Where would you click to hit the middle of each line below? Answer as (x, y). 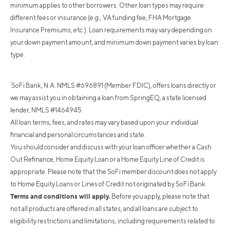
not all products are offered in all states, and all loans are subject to (104, 209)
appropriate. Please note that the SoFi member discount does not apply (113, 172)
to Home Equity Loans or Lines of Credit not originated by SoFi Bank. (109, 184)
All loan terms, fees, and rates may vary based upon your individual (104, 123)
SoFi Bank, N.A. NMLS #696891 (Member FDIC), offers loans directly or (114, 86)
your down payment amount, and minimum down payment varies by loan (114, 43)
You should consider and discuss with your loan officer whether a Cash (111, 147)
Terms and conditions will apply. (60, 196)
